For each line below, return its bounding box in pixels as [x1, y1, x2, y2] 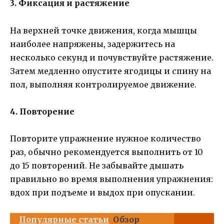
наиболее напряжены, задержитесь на [10, 38, 175, 49]
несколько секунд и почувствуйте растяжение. [10, 52, 213, 62]
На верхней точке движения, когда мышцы [10, 25, 197, 35]
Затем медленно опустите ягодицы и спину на [10, 65, 211, 76]
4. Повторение [10, 106, 74, 116]
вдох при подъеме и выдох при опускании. [10, 187, 195, 197]
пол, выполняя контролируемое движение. [10, 79, 196, 89]
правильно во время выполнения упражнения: [10, 174, 213, 184]
